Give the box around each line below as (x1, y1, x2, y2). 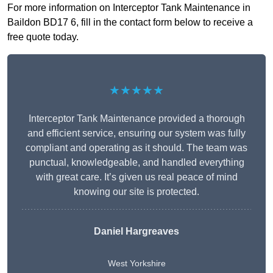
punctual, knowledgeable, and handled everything (29, 157, 244, 168)
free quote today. (7, 32, 79, 43)
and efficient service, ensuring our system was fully (27, 128, 246, 139)
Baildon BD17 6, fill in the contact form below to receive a (7, 17, 253, 28)
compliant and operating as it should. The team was (26, 143, 247, 154)
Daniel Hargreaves (94, 226, 179, 237)
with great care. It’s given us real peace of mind (35, 172, 238, 183)
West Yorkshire (107, 258, 166, 269)
